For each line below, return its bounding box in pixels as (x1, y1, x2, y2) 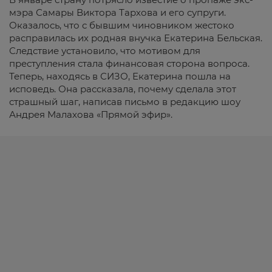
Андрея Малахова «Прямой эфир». (9, 109, 172, 120)
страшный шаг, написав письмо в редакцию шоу (9, 96, 240, 107)
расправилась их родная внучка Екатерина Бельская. (9, 32, 262, 44)
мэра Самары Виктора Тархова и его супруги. (9, 7, 226, 18)
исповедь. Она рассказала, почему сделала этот (9, 83, 236, 95)
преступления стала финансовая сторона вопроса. (9, 58, 250, 69)
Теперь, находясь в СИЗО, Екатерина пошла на (9, 70, 231, 82)
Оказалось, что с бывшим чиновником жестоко (9, 19, 234, 31)
